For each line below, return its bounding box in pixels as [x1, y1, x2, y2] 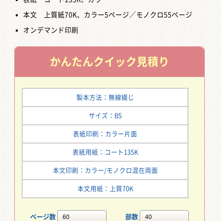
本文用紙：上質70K [77, 185, 133, 192]
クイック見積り [93, 56, 170, 67]
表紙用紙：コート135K [72, 148, 138, 155]
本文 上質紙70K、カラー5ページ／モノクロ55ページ [23, 11, 192, 18]
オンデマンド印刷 [23, 26, 78, 34]
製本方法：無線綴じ [76, 94, 134, 101]
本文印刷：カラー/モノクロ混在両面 [52, 167, 158, 174]
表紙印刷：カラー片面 [73, 130, 138, 137]
